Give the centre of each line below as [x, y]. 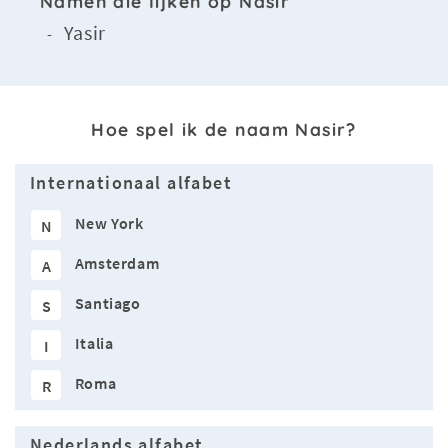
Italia [94, 343]
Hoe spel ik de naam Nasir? [224, 129]
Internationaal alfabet [131, 183]
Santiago [107, 303]
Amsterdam [117, 263]
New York [109, 223]
